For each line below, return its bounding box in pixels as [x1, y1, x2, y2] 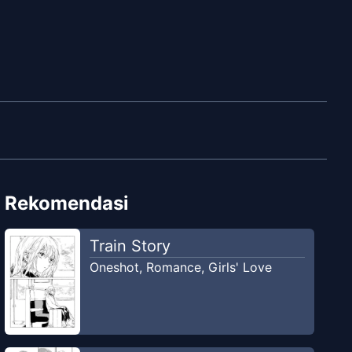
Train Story [89, 236, 170, 255]
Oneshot [89, 258, 139, 275]
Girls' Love [207, 258, 272, 275]
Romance [145, 258, 201, 275]
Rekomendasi [5, 191, 130, 214]
